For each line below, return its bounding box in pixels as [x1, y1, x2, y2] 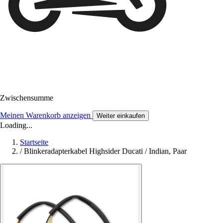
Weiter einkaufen [97, 112, 145, 120]
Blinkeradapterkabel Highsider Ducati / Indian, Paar [24, 147, 187, 156]
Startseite [20, 138, 48, 147]
